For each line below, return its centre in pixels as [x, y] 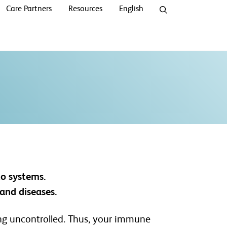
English [131, 9]
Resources [85, 9]
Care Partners [29, 9]
